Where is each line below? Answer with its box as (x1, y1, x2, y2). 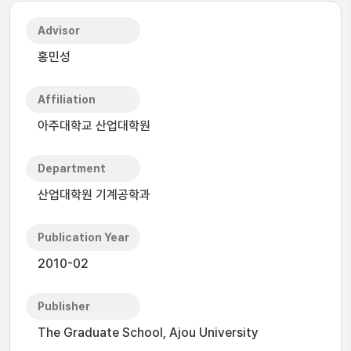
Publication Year (38, 231, 129, 244)
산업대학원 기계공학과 (38, 187, 150, 202)
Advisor (38, 24, 80, 37)
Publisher (38, 300, 90, 313)
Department (38, 162, 106, 175)
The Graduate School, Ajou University (38, 325, 259, 340)
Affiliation (38, 93, 96, 106)
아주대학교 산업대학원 (38, 118, 150, 133)
